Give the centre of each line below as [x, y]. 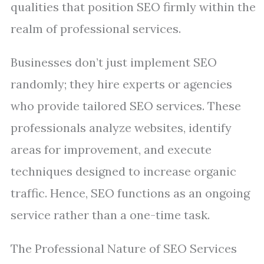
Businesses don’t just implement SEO [114, 62]
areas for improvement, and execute [111, 149]
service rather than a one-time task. [110, 215]
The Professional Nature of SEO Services [124, 248]
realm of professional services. [96, 29]
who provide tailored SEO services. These [126, 106]
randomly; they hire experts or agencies [121, 84]
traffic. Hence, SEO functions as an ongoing [130, 193]
